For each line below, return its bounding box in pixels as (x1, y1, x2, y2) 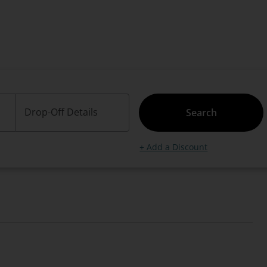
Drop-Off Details (24, 105, 98, 119)
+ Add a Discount (139, 141, 208, 153)
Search (185, 106, 217, 119)
